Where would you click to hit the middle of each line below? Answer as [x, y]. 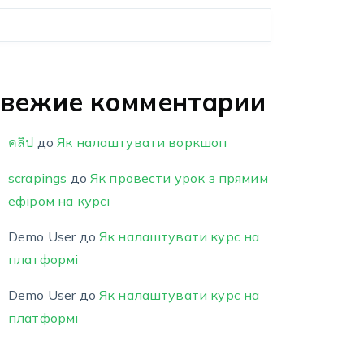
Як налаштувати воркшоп [142, 142]
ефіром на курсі [59, 201]
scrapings [38, 178]
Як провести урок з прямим [179, 178]
